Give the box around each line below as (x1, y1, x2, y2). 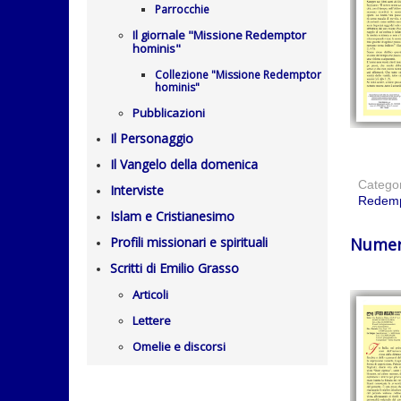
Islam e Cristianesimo (110, 208, 235, 225)
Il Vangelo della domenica (110, 156, 258, 173)
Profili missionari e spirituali (110, 234, 268, 251)
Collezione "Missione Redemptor (155, 67, 321, 82)
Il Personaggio (110, 130, 193, 147)
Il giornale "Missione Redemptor (132, 27, 306, 43)
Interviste (110, 182, 164, 199)
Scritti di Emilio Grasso (110, 260, 239, 277)
